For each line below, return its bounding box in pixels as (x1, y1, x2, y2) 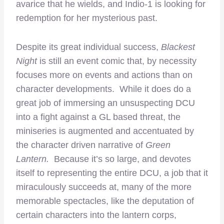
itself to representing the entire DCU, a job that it (16, 167, 208, 178)
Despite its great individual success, (16, 41, 161, 52)
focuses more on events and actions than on (16, 69, 192, 80)
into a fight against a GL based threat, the (16, 111, 180, 122)
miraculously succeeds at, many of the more (16, 181, 191, 192)
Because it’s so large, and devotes (54, 153, 191, 164)
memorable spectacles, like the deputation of (16, 195, 194, 206)
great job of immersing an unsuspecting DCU (16, 97, 195, 108)
